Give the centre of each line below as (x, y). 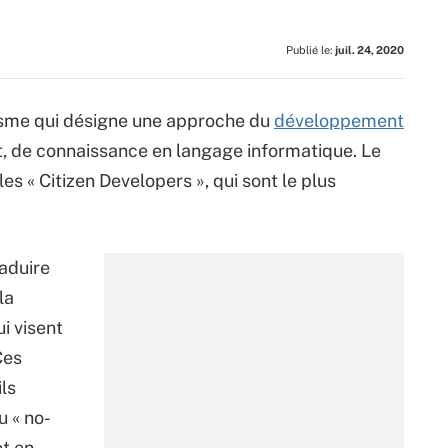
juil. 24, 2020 (369, 50)
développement (339, 120)
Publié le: (310, 50)
